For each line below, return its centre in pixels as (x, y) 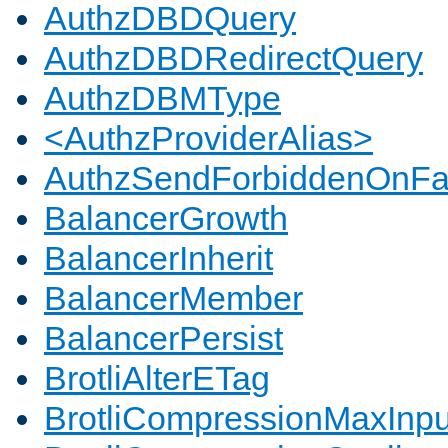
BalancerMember (173, 298)
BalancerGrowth (166, 218)
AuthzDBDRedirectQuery (233, 58)
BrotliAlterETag (157, 378)
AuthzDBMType (162, 98)
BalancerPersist (163, 338)
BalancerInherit (158, 258)
